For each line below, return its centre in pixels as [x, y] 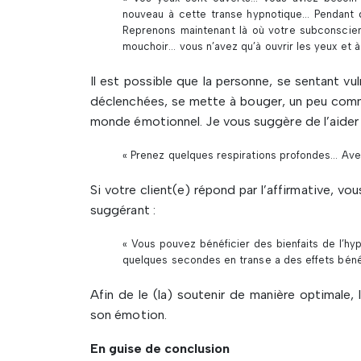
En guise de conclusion [160, 349]
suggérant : [123, 210]
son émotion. [129, 315]
